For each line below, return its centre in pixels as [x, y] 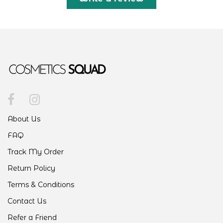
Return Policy [31, 168]
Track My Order [36, 152]
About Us [24, 119]
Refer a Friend [32, 217]
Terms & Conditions [41, 184]
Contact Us [27, 201]
